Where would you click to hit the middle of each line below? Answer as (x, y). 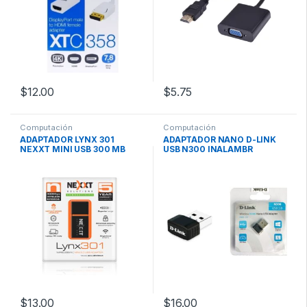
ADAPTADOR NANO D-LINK (220, 140)
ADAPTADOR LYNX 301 (67, 140)
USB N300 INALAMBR (208, 149)
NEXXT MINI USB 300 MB (73, 149)
